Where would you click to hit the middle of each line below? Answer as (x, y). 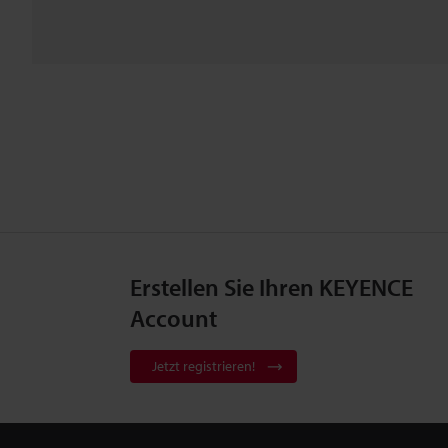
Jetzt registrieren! (203, 366)
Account (173, 318)
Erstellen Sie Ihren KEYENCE (271, 287)
